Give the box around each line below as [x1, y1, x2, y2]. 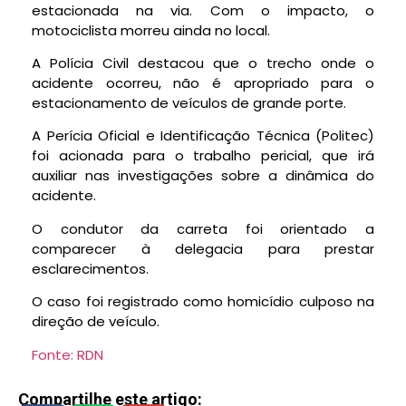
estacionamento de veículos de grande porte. [32, 93, 346, 113]
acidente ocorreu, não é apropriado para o [32, 73, 374, 93]
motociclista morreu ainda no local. [32, 20, 270, 40]
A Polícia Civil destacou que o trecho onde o [32, 53, 374, 73]
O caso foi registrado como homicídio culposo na [32, 292, 374, 312]
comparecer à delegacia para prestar [32, 238, 374, 258]
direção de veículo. [32, 312, 159, 332]
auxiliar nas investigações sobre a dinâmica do [32, 166, 374, 186]
